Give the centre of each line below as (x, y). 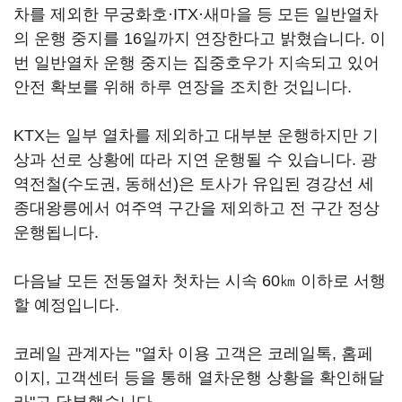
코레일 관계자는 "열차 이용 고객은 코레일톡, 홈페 (193, 354)
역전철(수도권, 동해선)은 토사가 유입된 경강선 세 (194, 184)
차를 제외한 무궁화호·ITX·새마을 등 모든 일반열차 (196, 14)
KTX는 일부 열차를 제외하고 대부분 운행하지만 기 (196, 135)
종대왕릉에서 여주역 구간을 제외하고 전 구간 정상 (197, 208)
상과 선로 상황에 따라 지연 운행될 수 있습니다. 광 (195, 160)
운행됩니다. (56, 232)
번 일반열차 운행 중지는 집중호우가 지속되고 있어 (197, 63)
